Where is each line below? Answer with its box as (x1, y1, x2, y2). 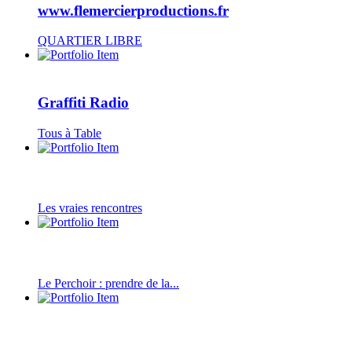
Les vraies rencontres (38, 201, 142, 215)
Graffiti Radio (38, 94, 129, 112)
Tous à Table (38, 126, 101, 140)
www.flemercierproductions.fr (38, 2, 229, 19)
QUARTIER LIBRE (38, 34, 142, 48)
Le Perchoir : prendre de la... (38, 276, 179, 290)
